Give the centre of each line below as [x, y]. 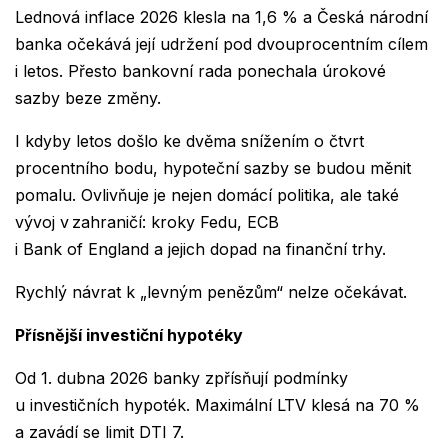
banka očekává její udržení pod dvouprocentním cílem [221, 44]
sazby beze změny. [90, 98]
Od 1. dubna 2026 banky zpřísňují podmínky [181, 378]
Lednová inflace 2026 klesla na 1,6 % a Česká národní [221, 17]
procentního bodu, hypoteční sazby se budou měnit [213, 168]
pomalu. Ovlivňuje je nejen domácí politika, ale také [207, 195]
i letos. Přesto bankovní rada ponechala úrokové [200, 71]
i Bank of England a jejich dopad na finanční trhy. [203, 249]
